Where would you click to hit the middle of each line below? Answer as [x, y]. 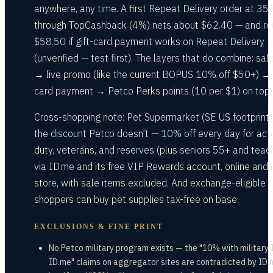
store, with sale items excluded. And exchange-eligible [150, 183]
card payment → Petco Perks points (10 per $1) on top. [153, 91]
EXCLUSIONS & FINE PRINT [99, 227]
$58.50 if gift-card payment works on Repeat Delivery [149, 41]
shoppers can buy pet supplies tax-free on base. [136, 199]
